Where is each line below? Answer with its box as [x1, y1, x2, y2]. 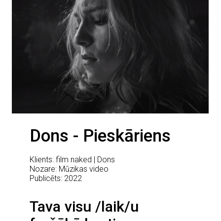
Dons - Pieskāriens [30, 125, 171, 147]
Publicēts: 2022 [30, 174, 82, 184]
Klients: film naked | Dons [30, 155, 115, 165]
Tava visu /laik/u [30, 198, 139, 216]
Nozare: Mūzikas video [30, 164, 109, 174]
